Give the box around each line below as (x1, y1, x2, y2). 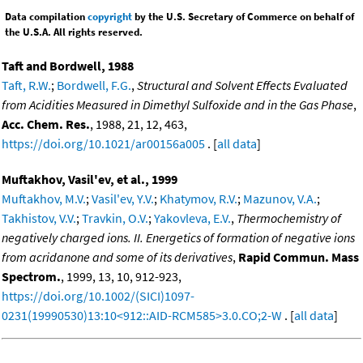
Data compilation (5, 9, 88, 23)
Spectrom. (2, 267, 61, 284)
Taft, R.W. (2, 76, 51, 93)
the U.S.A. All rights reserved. (5, 24, 143, 39)
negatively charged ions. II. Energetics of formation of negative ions (2, 228, 355, 246)
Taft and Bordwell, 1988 (2, 57, 134, 74)
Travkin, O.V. (82, 209, 148, 226)
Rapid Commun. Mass (238, 248, 359, 265)
